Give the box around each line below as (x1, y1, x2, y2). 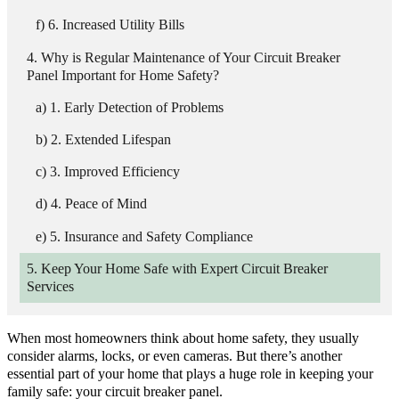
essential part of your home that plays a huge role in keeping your (7, 365, 373, 382)
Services (26, 278, 74, 295)
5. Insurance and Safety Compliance (49, 228, 253, 245)
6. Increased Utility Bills (47, 17, 184, 34)
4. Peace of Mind (50, 196, 147, 213)
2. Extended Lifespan (50, 132, 171, 149)
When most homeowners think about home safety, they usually (7, 330, 359, 346)
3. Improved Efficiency (49, 164, 180, 181)
